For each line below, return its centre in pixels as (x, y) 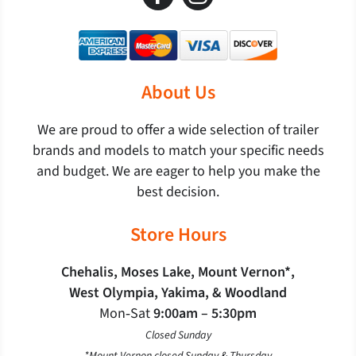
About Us (178, 93)
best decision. (178, 192)
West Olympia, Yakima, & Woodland (178, 293)
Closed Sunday (178, 336)
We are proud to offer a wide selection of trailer (178, 130)
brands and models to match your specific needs (178, 151)
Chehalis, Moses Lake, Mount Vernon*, (178, 273)
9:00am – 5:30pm (205, 314)
